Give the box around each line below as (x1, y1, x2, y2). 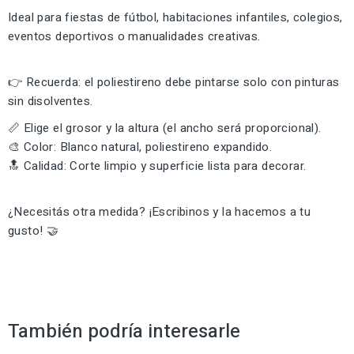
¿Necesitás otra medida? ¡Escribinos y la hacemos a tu (8, 202, 311, 220)
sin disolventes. (8, 92, 93, 110)
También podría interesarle (8, 317, 240, 345)
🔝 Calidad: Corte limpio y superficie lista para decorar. (8, 156, 307, 175)
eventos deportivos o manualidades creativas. (8, 27, 261, 45)
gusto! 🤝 (8, 221, 59, 239)
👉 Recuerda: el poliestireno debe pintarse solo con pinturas (8, 73, 340, 91)
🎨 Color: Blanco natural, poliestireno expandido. (8, 137, 273, 156)
